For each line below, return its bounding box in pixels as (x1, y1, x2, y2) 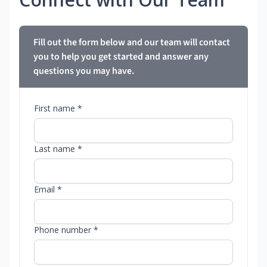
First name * (34, 103, 82, 114)
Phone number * (34, 224, 98, 236)
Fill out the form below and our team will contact (33, 36, 230, 49)
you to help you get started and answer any (33, 50, 209, 64)
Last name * (34, 143, 82, 155)
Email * (34, 184, 62, 195)
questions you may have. (33, 64, 134, 78)
